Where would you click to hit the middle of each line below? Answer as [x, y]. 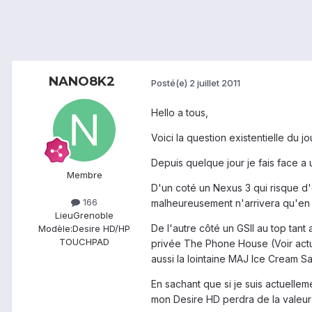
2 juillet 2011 [215, 83]
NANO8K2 [81, 82]
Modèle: [55, 229]
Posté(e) [170, 83]
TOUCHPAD [84, 242]
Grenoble [93, 216]
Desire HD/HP [101, 229]
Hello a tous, [180, 113]
